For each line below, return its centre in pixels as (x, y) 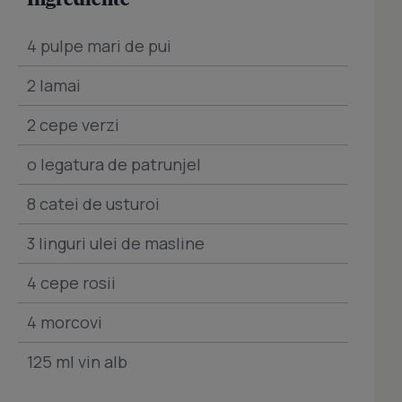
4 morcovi (65, 322)
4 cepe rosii (71, 283)
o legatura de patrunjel (114, 164)
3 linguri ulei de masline (116, 243)
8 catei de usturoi (93, 204)
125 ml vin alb (77, 362)
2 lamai (54, 85)
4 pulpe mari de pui (99, 46)
